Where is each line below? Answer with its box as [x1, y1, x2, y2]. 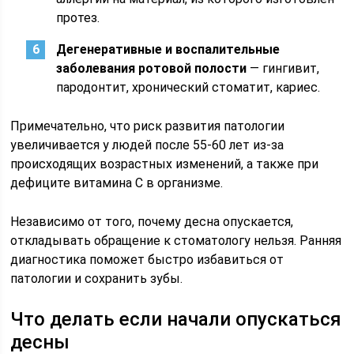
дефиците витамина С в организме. [10, 175, 224, 190]
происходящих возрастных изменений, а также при [10, 156, 319, 171]
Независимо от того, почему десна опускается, [10, 214, 294, 229]
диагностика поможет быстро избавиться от [10, 252, 284, 267]
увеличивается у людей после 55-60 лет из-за [10, 137, 284, 153]
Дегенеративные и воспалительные [56, 42, 281, 57]
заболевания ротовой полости [56, 61, 247, 76]
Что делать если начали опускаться [10, 308, 342, 330]
